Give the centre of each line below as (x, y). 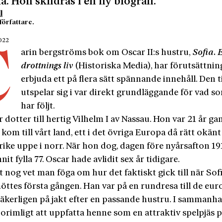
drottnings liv (47, 66)
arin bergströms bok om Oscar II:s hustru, (107, 53)
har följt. (38, 106)
